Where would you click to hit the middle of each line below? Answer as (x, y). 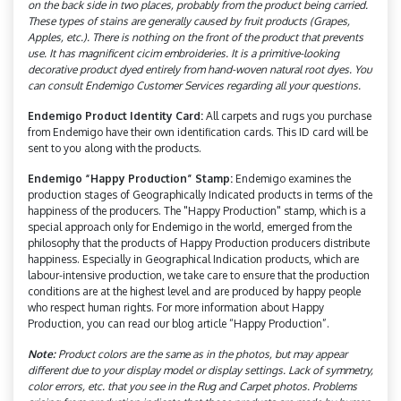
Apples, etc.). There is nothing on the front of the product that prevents (196, 37)
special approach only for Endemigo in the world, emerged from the (190, 226)
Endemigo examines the (292, 178)
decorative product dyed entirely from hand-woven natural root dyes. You (200, 69)
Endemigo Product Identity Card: (115, 115)
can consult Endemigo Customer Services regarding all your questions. (194, 85)
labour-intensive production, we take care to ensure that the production (199, 275)
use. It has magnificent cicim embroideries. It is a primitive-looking (183, 53)
